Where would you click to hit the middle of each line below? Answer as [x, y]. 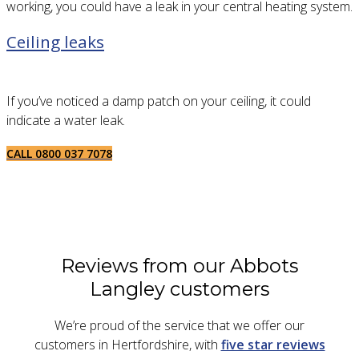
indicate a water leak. [66, 121]
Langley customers [179, 288]
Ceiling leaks [55, 42]
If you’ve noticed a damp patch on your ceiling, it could [159, 101]
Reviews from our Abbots [179, 265]
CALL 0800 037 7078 [59, 154]
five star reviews [273, 345]
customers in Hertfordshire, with [127, 345]
